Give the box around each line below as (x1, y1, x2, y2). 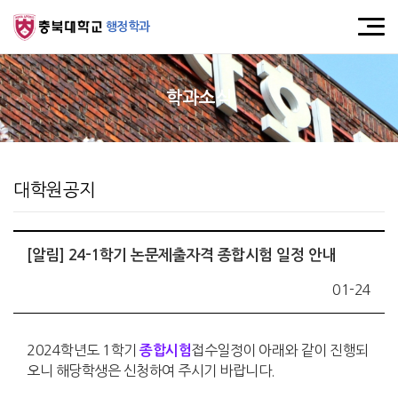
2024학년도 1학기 (27, 343, 140, 357)
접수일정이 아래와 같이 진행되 (191, 343, 369, 357)
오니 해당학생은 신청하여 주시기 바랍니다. (27, 363, 275, 378)
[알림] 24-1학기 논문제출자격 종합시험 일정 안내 (27, 248, 337, 263)
